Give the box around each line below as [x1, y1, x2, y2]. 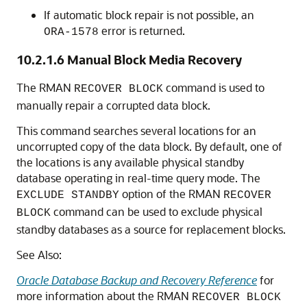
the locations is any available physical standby [16, 155, 244, 169]
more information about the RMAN [16, 288, 192, 303]
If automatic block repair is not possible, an [44, 8, 254, 22]
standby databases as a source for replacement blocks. [16, 222, 286, 236]
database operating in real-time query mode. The [16, 171, 260, 185]
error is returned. [99, 23, 185, 38]
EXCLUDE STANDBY [16, 189, 119, 201]
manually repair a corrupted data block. [16, 98, 210, 112]
